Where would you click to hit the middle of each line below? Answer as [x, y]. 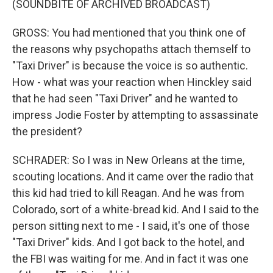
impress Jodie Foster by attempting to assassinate [135, 115]
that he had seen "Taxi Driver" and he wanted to [125, 98]
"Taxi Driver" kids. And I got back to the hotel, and [128, 242]
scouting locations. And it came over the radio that [133, 176]
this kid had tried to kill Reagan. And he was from [128, 193]
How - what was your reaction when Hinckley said [132, 82]
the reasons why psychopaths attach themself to [131, 49]
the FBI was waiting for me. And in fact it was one [130, 259]
